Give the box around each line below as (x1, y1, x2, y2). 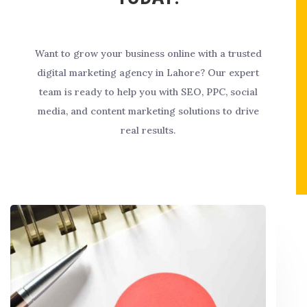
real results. (121, 124, 175, 137)
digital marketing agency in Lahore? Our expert (37, 66, 259, 79)
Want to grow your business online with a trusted (34, 47, 262, 60)
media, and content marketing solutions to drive (37, 105, 259, 118)
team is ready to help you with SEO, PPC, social (38, 86, 258, 99)
